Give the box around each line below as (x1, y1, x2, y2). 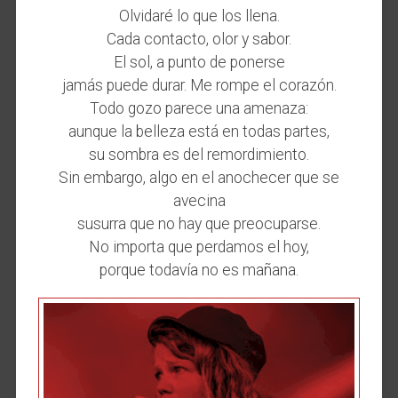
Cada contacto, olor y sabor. (107, 30, 291, 49)
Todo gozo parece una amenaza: (90, 99, 308, 118)
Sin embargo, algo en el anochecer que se (59, 169, 339, 187)
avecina (172, 192, 226, 211)
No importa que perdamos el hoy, (89, 238, 309, 257)
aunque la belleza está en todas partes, (68, 123, 330, 141)
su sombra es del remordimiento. (89, 146, 309, 164)
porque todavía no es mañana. (99, 261, 298, 280)
